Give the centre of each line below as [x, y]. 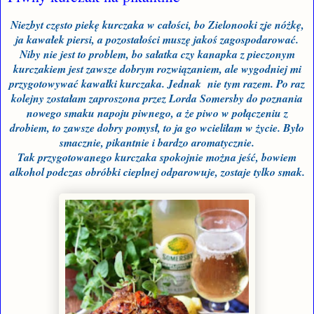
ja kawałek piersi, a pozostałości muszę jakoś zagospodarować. [157, 40]
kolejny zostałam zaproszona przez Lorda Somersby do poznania [157, 98]
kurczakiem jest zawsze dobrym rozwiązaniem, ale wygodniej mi [157, 69]
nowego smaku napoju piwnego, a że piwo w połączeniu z [157, 113]
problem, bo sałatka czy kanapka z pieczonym [190, 54]
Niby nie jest [47, 54]
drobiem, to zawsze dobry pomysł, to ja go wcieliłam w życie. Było [157, 128]
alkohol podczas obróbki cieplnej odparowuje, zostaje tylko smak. [157, 172]
